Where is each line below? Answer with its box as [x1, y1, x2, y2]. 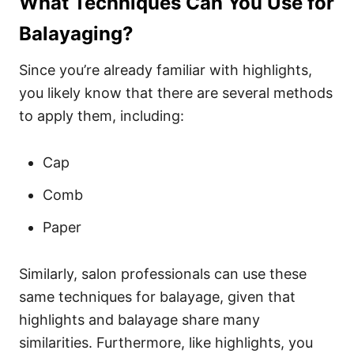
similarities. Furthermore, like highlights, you [19, 334, 313, 351]
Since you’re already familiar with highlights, [19, 62, 312, 78]
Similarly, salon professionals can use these [19, 265, 307, 282]
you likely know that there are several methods [19, 85, 333, 101]
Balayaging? [19, 22, 137, 45]
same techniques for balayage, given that [19, 288, 296, 305]
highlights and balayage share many [19, 311, 260, 328]
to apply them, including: [19, 107, 188, 124]
